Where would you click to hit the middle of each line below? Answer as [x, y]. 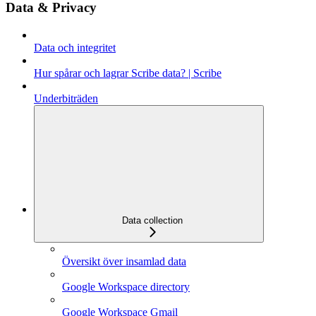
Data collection [152, 220]
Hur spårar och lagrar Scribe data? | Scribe [128, 73]
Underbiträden [66, 98]
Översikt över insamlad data [124, 261]
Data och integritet [75, 47]
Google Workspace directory [126, 286]
